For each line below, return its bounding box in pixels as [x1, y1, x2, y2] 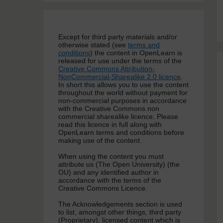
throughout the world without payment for [58, 89, 188, 97]
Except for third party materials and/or [58, 33, 177, 41]
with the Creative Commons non [58, 105, 159, 113]
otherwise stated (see [58, 41, 128, 49]
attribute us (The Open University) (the [58, 160, 180, 169]
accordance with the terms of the [58, 176, 161, 185]
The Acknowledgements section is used [58, 200, 182, 209]
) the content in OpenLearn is [90, 49, 182, 57]
